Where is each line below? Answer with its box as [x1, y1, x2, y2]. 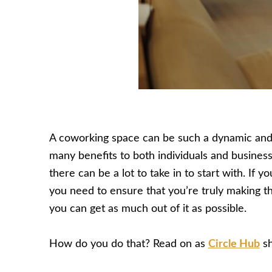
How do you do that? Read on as [49, 238, 208, 250]
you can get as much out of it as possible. [49, 203, 246, 214]
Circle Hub [208, 238, 260, 250]
